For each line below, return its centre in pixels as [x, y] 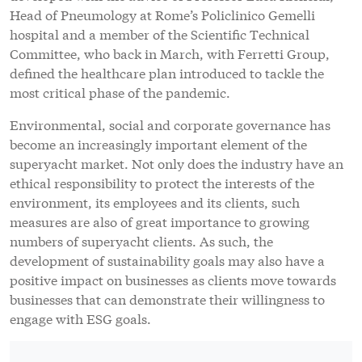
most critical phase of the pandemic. [120, 92]
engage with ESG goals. [80, 318]
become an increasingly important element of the [158, 144]
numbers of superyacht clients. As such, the [141, 241]
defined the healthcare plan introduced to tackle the [167, 73]
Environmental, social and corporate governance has [170, 124]
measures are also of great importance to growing [160, 221]
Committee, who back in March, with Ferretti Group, [170, 53]
